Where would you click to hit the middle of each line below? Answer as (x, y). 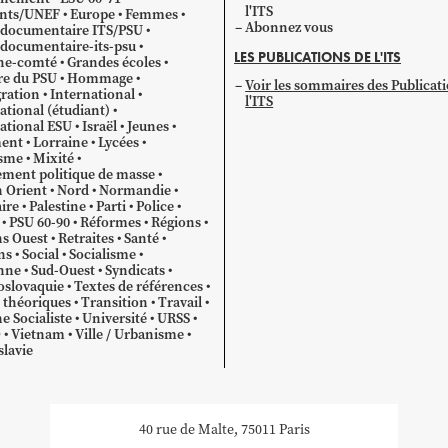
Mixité (53, 158)
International (92, 94)
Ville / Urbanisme (129, 334)
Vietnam (37, 334)
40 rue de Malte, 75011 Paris (224, 429)
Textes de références (138, 286)
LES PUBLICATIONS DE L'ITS (317, 56)
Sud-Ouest (62, 270)
